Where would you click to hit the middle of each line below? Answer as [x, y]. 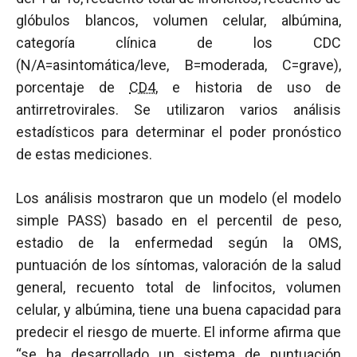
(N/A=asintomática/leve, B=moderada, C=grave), [178, 65]
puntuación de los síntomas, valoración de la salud [178, 265]
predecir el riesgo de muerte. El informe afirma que [178, 332]
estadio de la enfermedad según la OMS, [178, 243]
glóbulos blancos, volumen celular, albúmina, [178, 20]
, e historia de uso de [249, 87]
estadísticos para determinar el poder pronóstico [178, 132]
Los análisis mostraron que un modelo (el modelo [178, 198]
